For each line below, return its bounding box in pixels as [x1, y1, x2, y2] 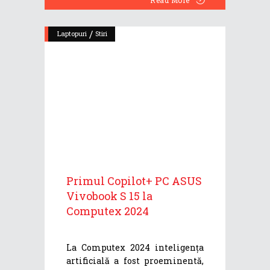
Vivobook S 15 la [66, 188, 152, 203]
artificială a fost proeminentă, [66, 254, 204, 266]
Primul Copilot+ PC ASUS [66, 173, 202, 188]
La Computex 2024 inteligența [66, 241, 204, 253]
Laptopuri [57, 28, 87, 38]
